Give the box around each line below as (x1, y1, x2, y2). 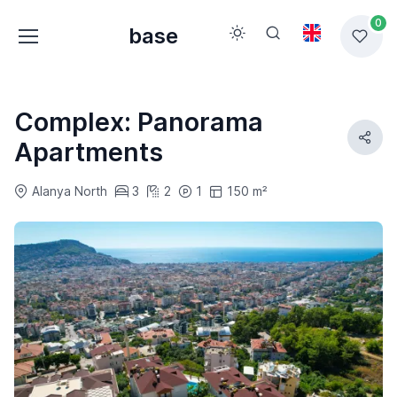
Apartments (14, 136, 163, 168)
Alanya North (32, 183, 107, 199)
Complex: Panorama (14, 106, 263, 138)
